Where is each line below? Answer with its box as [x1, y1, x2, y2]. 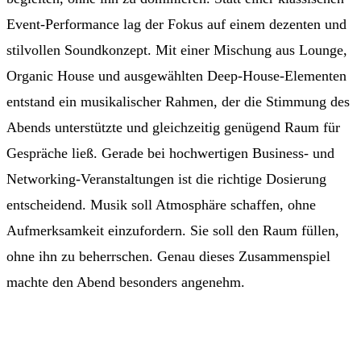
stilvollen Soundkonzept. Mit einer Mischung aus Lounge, [6, 41, 347, 58]
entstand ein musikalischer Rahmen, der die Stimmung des [6, 93, 350, 110]
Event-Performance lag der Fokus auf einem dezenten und [6, 15, 346, 32]
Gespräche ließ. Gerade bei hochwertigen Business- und [6, 144, 334, 161]
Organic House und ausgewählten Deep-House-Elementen [6, 67, 346, 84]
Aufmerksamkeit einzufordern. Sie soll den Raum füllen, [6, 222, 339, 239]
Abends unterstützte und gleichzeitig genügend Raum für [6, 118, 340, 135]
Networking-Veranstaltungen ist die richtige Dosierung [6, 170, 326, 187]
